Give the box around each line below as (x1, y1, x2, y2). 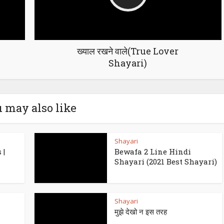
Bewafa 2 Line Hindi (114, 146, 191, 156)
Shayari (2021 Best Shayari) (114, 156, 217, 166)
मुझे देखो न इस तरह (114, 206, 167, 216)
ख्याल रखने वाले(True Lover (77, 45, 178, 57)
